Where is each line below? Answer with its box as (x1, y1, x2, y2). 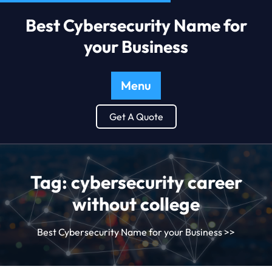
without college (72, 192, 200, 216)
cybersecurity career (70, 171, 242, 194)
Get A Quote (109, 110, 163, 123)
